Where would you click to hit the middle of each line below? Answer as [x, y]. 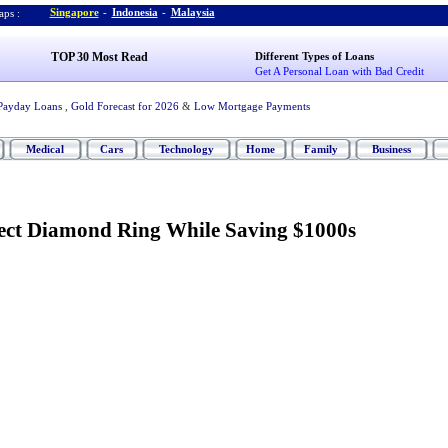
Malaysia [192, 12]
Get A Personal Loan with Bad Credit [340, 71]
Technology [186, 149]
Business [391, 149]
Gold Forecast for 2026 [124, 106]
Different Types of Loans [315, 56]
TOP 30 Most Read [99, 57]
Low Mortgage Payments [251, 106]
